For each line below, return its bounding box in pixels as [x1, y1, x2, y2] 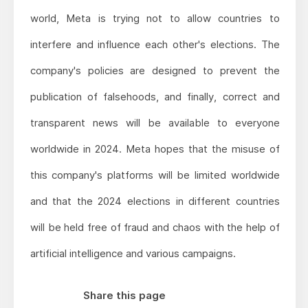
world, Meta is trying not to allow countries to [30, 11, 280, 25]
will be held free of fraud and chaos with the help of [30, 220, 280, 234]
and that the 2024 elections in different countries [30, 194, 280, 208]
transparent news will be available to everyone [30, 115, 280, 129]
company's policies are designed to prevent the [30, 63, 280, 77]
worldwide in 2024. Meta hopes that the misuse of [30, 142, 280, 155]
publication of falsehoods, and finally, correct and [30, 89, 280, 103]
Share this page [83, 288, 166, 302]
